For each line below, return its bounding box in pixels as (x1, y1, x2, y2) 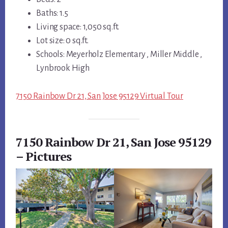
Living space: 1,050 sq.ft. (36, 22, 120, 32)
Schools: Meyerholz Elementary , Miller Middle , (36, 50, 202, 60)
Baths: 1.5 (36, 9, 68, 18)
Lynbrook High (36, 64, 90, 73)
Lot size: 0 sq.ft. (36, 36, 89, 46)
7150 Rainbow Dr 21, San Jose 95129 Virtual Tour (16, 92, 183, 101)
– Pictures (16, 148, 72, 164)
